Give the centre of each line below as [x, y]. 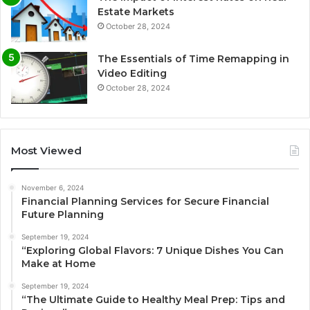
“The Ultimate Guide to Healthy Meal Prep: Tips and [153, 300]
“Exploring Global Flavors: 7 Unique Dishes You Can [153, 251]
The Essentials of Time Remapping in [193, 59]
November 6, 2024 [53, 188]
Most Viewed [46, 151]
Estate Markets [136, 12]
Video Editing [132, 74]
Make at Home [58, 264]
